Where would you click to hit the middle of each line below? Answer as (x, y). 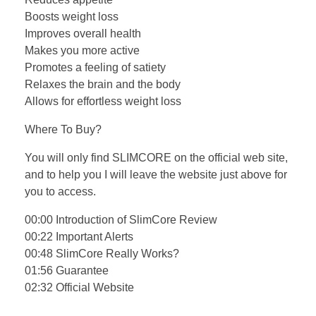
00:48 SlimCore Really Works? (102, 253)
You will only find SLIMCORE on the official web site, (156, 157)
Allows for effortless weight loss (103, 101)
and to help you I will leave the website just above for (156, 174)
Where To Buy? (63, 129)
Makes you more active (82, 50)
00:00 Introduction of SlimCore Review (121, 219)
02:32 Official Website (79, 287)
